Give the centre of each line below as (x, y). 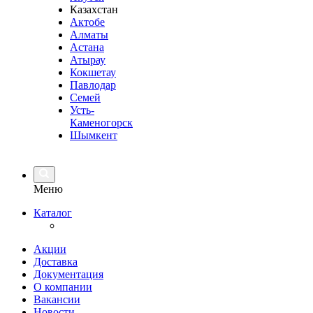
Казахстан (94, 9)
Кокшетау (93, 72)
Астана (87, 47)
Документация (68, 274)
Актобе (87, 22)
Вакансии (57, 299)
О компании (63, 287)
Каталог (53, 213)
